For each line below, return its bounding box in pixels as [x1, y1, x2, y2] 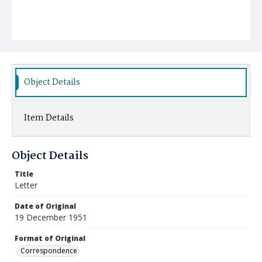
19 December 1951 [15, 212, 87, 223]
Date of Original [15, 201, 76, 211]
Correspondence [20, 246, 77, 256]
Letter [15, 180, 37, 191]
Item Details [24, 111, 74, 125]
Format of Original [15, 233, 85, 243]
